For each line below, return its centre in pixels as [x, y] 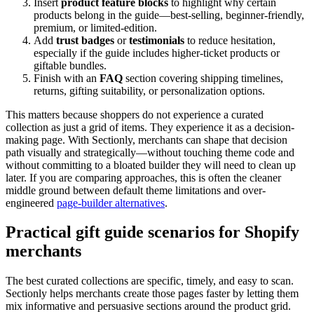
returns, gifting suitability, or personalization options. [149, 90]
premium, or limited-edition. [95, 27]
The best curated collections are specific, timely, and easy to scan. [150, 281]
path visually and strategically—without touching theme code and [150, 152]
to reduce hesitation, [230, 40]
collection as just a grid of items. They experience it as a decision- [150, 127]
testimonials [157, 40]
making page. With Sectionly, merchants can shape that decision [146, 139]
